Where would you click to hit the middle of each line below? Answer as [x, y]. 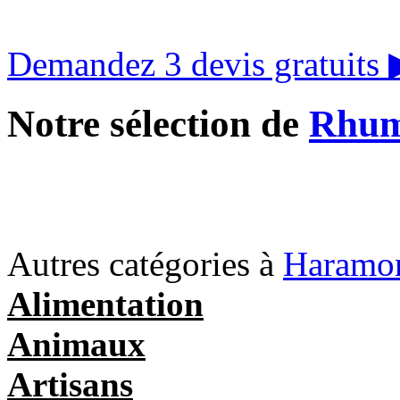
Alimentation [105, 304]
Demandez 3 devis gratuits [198, 63]
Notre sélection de [158, 123]
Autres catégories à [145, 263]
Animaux [76, 344]
